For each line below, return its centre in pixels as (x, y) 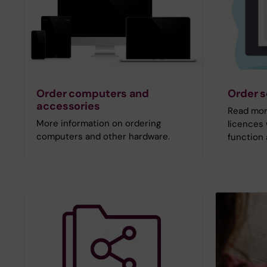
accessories (69, 106)
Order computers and (93, 94)
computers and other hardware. (103, 137)
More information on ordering (99, 124)
